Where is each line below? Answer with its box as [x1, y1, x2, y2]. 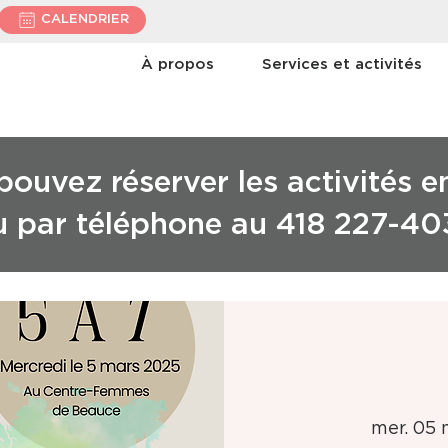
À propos [141, 57, 214, 72]
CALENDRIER [41, 13, 129, 26]
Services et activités [262, 57, 422, 72]
